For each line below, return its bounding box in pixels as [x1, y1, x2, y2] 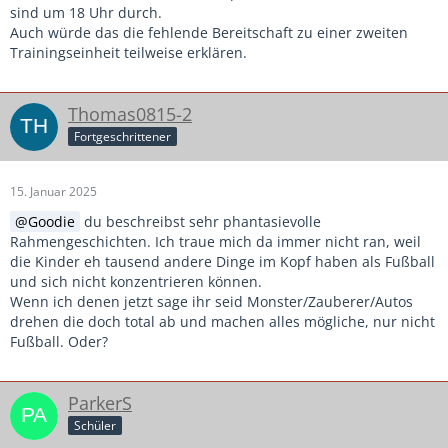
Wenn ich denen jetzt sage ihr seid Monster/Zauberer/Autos [10, 291, 413, 311]
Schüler [74, 417, 116, 435]
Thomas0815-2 [68, 101, 192, 126]
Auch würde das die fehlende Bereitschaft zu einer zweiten [10, 22, 408, 42]
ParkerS [68, 390, 132, 415]
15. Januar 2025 [10, 182, 97, 200]
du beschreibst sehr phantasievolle [80, 211, 321, 231]
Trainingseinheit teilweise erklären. [10, 42, 247, 62]
